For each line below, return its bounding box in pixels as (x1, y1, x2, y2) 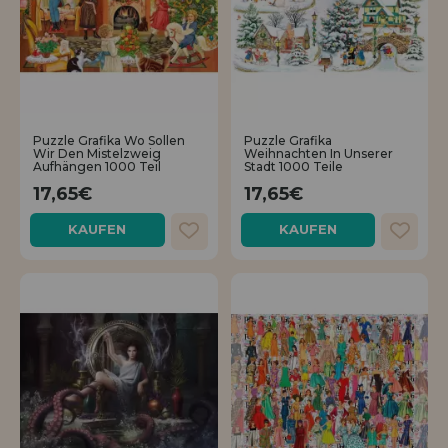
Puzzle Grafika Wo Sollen (33, 133, 185, 149)
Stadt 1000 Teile (243, 159, 343, 175)
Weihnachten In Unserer (243, 146, 393, 162)
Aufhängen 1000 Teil (33, 159, 161, 175)
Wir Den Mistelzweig (33, 146, 161, 162)
